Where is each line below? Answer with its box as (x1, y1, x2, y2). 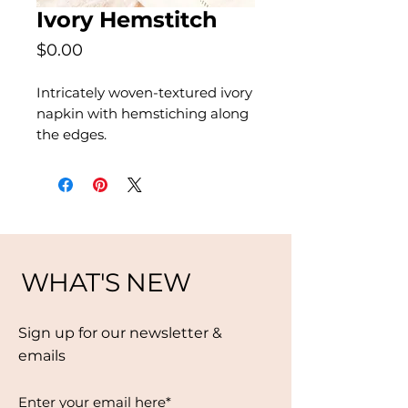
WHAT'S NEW (21, 267, 191, 298)
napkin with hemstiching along (36, 105, 249, 122)
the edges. (36, 126, 107, 143)
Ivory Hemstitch (36, 6, 218, 33)
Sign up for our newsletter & (18, 324, 222, 342)
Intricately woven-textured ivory (36, 84, 252, 101)
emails (18, 347, 66, 364)
